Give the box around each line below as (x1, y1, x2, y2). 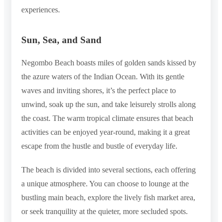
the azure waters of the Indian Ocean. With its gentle (21, 72, 184, 81)
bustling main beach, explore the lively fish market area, (21, 193, 195, 202)
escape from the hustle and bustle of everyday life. (21, 141, 177, 150)
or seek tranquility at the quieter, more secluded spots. (21, 207, 188, 216)
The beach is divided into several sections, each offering (21, 165, 196, 174)
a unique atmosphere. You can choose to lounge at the (21, 179, 189, 188)
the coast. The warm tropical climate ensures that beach (21, 113, 193, 122)
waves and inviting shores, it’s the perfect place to (21, 86, 176, 95)
